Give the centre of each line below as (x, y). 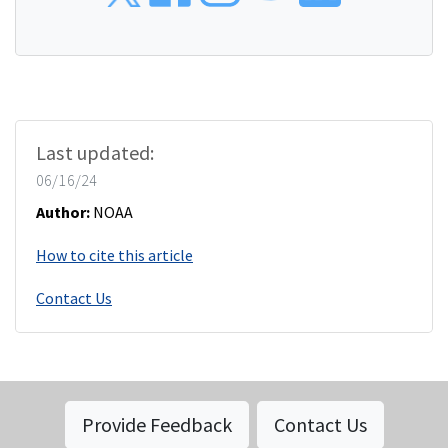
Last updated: (95, 153)
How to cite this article (114, 255)
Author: (63, 212)
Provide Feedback (156, 425)
